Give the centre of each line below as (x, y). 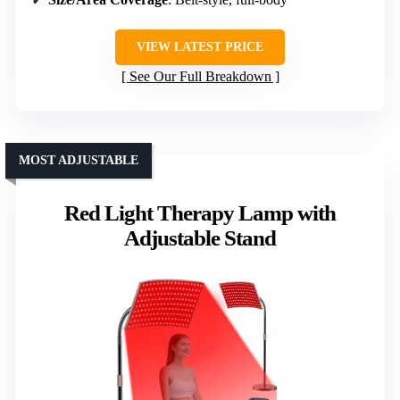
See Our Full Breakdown (200, 77)
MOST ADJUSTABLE (79, 161)
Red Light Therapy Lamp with (200, 213)
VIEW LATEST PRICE (200, 47)
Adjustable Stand (200, 238)
